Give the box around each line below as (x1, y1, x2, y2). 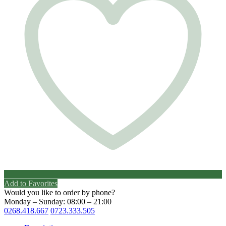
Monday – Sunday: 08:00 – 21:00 (4, 197, 111, 206)
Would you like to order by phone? (4, 188, 115, 197)
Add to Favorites (4, 179, 58, 188)
